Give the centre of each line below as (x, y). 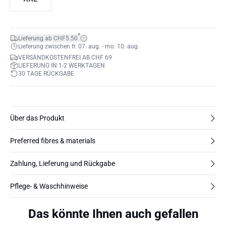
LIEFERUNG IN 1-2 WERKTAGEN (62, 66)
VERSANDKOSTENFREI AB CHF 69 (65, 58)
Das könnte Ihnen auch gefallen (113, 214)
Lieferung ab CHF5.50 (48, 38)
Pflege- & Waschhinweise (49, 186)
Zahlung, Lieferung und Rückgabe (63, 163)
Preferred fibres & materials (53, 141)
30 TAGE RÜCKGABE (46, 74)
